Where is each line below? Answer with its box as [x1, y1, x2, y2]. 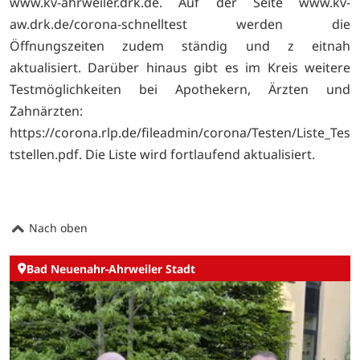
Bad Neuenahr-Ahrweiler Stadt [27, 260, 195, 276]
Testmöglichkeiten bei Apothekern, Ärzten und [10, 80, 350, 98]
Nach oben [26, 220, 88, 236]
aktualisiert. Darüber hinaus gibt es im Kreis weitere [10, 58, 350, 76]
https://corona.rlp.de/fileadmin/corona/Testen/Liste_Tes [10, 123, 350, 141]
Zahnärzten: [10, 101, 83, 120]
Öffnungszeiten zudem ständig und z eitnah [10, 36, 350, 55]
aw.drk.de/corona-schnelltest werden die [10, 14, 350, 33]
